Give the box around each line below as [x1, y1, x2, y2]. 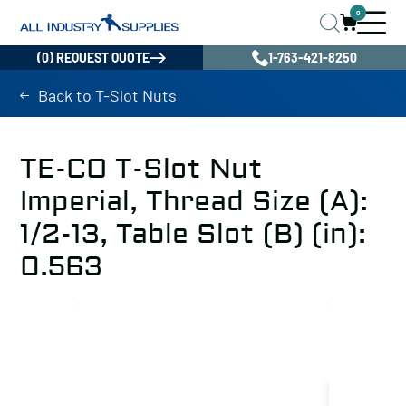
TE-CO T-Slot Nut [20, 152, 263, 186]
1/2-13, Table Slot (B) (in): [20, 217, 366, 251]
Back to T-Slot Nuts [38, 85, 177, 105]
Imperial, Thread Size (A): [20, 185, 368, 218]
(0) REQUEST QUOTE [37, 50, 150, 65]
